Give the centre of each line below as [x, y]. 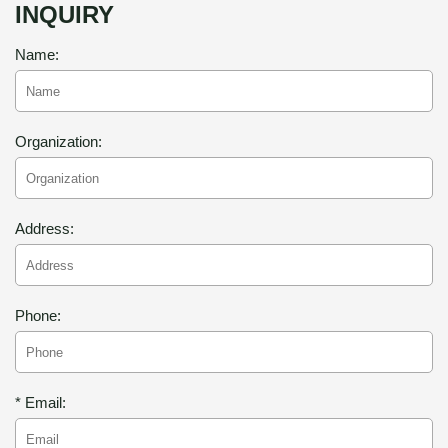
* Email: [40, 402]
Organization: [58, 141]
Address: [44, 228]
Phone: [38, 315]
